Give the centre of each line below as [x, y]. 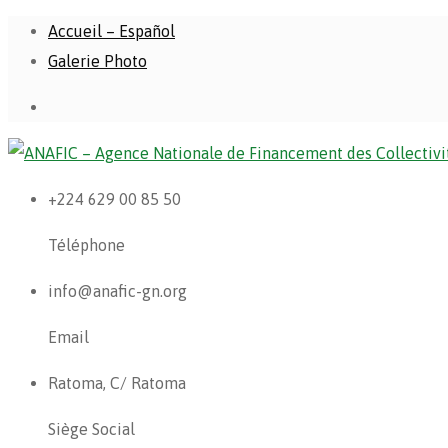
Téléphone [86, 245]
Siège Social [91, 429]
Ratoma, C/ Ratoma [117, 383]
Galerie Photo [97, 61]
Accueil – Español [111, 31]
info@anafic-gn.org [117, 291]
